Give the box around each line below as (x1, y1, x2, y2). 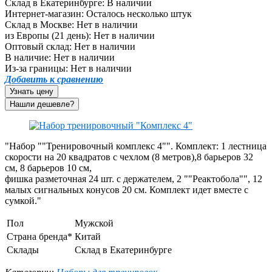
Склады (7, 244, 39, 255)
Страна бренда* (7, 231, 72, 242)
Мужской (75, 217, 114, 228)
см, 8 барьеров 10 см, (5, 162, 92, 173)
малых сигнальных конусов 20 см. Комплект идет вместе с (5, 184, 248, 195)
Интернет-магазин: (5, 8, 84, 19)
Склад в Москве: (5, 19, 74, 30)
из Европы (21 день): (5, 30, 91, 41)
